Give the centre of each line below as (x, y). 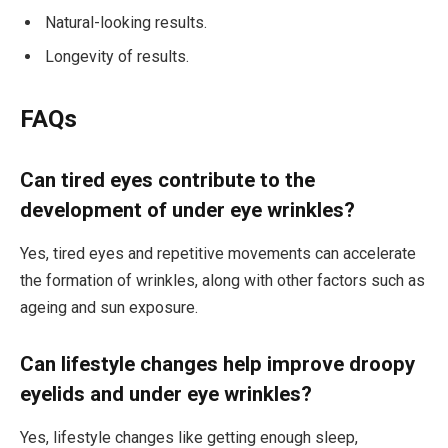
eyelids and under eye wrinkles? (166, 393)
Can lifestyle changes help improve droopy (217, 363)
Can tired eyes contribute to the (167, 179)
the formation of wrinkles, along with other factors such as (222, 280)
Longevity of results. (117, 56)
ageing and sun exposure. (109, 307)
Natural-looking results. (126, 22)
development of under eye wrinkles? (187, 209)
